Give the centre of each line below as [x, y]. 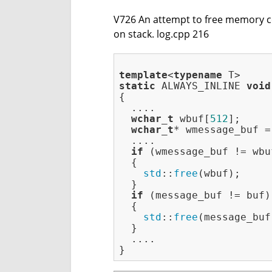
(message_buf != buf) [207, 195]
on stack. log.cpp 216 [161, 34]
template [143, 75]
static [137, 86]
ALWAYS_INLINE [201, 86]
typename [198, 75]
